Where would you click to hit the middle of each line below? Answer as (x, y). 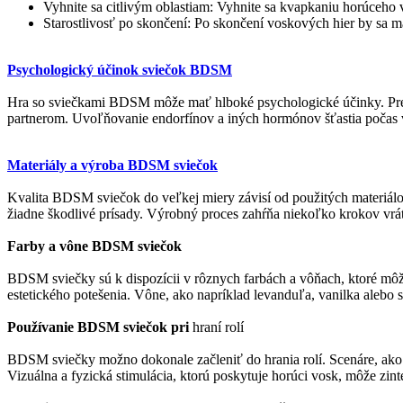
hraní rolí (216, 327)
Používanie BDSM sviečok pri (98, 327)
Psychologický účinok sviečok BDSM (120, 69)
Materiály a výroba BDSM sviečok (112, 165)
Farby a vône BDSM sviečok (94, 246)
